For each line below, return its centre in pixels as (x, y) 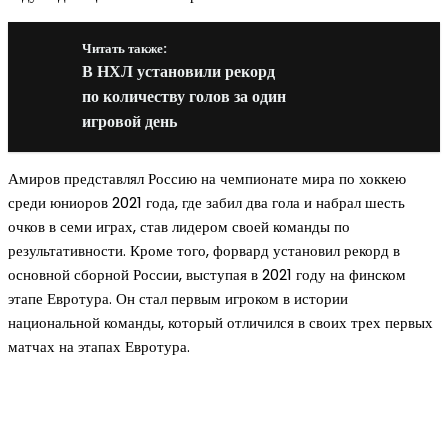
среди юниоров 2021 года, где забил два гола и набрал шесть (206, 203)
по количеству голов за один (184, 97)
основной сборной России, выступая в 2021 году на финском (207, 275)
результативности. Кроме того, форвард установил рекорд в (204, 251)
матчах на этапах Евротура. (99, 347)
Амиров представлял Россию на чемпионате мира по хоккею (207, 179)
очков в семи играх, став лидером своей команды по (179, 227)
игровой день (129, 122)
